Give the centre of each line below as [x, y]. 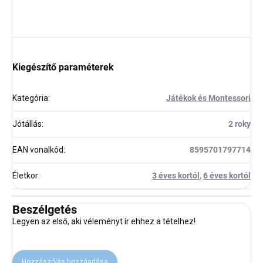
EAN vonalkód [38, 149]
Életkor [25, 175]
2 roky [240, 124]
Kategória [30, 98]
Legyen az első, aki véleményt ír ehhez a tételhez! [104, 221]
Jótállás [27, 124]
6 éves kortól [227, 175]
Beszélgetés [45, 209]
